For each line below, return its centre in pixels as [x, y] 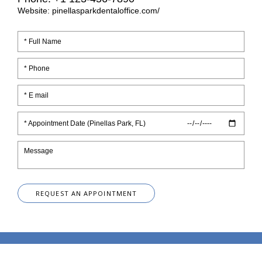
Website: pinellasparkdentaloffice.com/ [89, 11]
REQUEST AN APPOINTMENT [87, 194]
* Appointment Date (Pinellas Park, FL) [85, 124]
